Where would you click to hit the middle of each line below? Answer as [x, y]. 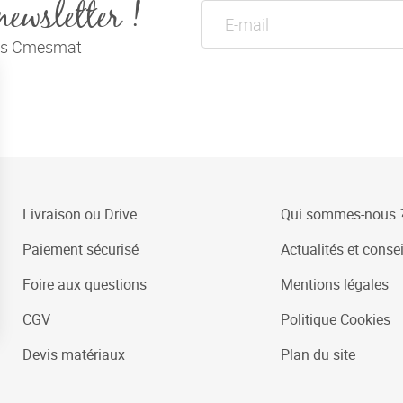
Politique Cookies [336, 320]
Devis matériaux [74, 355]
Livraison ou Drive [80, 215]
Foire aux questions [85, 285]
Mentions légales [335, 285]
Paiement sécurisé [81, 250]
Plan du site [318, 355]
